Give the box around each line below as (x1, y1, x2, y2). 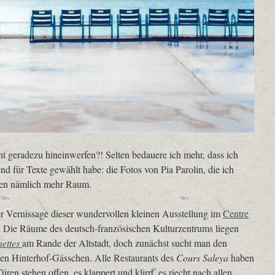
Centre (223, 206, 249, 220)
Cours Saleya (176, 250, 228, 264)
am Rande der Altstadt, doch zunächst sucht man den (22, 236, 227, 249)
